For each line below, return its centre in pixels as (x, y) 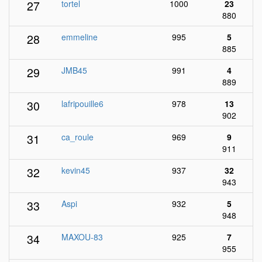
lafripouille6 (82, 104)
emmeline (80, 37)
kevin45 (76, 170)
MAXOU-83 (82, 237)
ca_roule (77, 137)
